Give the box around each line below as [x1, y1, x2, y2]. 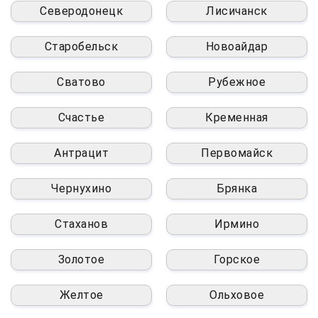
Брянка [216, 181, 257, 195]
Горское [213, 252, 261, 266]
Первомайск [201, 146, 273, 160]
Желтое [59, 287, 104, 302]
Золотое [57, 252, 105, 266]
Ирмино [214, 216, 259, 231]
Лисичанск [206, 4, 268, 18]
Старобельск [44, 39, 119, 53]
